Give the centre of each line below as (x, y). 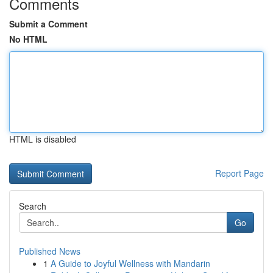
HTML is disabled (43, 139)
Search (33, 206)
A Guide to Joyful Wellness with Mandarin (130, 263)
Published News (50, 251)
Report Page (239, 173)
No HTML (28, 39)
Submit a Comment (48, 24)
